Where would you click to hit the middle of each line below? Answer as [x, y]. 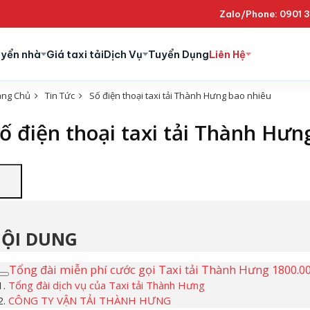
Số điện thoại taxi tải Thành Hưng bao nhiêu [180, 95]
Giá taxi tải [75, 54]
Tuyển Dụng [178, 54]
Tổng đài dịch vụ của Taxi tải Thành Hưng [106, 285]
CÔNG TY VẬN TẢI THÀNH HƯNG [89, 300]
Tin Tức [60, 95]
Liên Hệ [227, 54]
